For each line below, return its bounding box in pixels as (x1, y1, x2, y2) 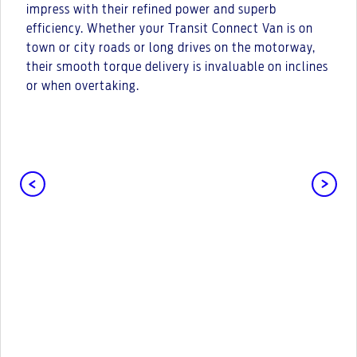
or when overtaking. (26, 79, 139, 92)
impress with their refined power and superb (26, 2, 277, 16)
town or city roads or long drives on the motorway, (26, 41, 316, 54)
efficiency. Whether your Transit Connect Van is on (26, 22, 313, 35)
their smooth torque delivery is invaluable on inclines (26, 60, 328, 73)
